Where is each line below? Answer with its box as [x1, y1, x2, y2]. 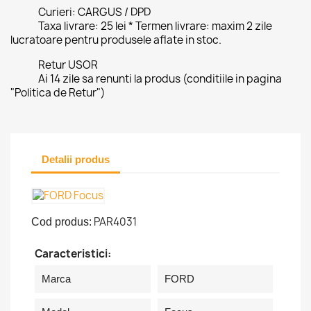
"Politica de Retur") [10, 85, 106, 100]
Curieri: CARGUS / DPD [38, 5, 151, 19]
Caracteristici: [35, 246, 111, 261]
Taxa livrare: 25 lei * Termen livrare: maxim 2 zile [38, 19, 272, 33]
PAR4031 [94, 215, 137, 229]
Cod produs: [31, 216, 92, 228]
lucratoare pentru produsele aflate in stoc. [10, 33, 221, 47]
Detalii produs [42, 153, 110, 165]
